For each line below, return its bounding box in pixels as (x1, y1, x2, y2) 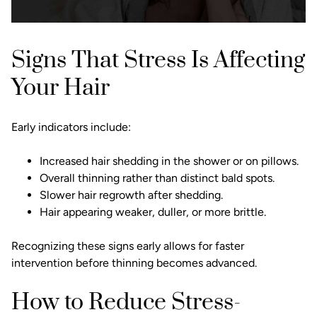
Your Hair (11, 73, 110, 103)
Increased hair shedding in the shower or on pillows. (40, 154, 299, 168)
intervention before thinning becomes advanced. (11, 255, 257, 270)
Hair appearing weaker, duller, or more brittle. (40, 204, 266, 219)
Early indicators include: (11, 120, 131, 134)
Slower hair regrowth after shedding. (40, 188, 223, 202)
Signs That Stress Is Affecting (11, 45, 305, 75)
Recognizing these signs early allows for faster (11, 238, 244, 253)
